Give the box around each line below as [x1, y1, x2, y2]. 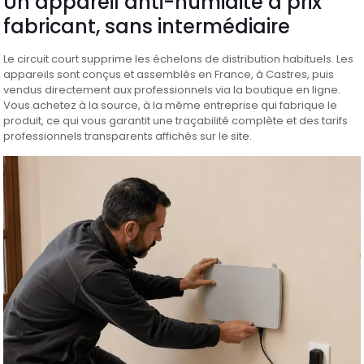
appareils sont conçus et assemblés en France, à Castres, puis [3, 67, 335, 82]
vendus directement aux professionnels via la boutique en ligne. [3, 82, 341, 97]
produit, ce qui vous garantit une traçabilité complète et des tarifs [3, 113, 349, 128]
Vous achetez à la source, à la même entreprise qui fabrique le [3, 97, 338, 113]
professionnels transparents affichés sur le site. [3, 128, 253, 144]
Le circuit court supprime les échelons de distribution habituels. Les [3, 51, 354, 67]
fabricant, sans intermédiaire [3, 13, 291, 40]
